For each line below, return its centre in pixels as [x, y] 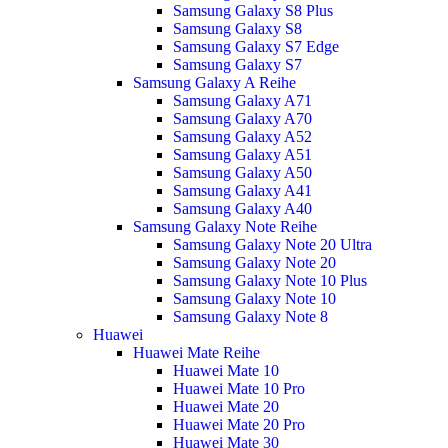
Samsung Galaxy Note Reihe [224, 226]
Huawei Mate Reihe [196, 352]
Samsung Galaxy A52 [242, 136]
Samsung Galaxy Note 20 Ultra [272, 244]
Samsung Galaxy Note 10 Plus [269, 280]
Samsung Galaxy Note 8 [250, 316]
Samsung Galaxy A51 [242, 154]
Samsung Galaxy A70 [242, 118]
